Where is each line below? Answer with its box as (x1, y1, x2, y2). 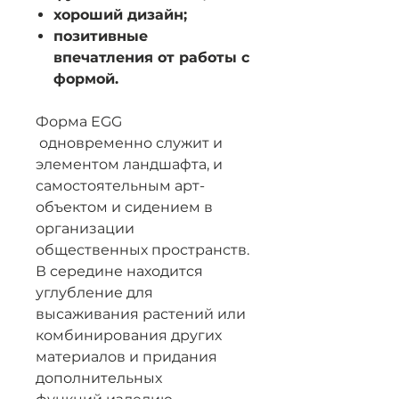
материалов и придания (36, 348, 217, 365)
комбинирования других (36, 327, 222, 344)
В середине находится (36, 263, 203, 280)
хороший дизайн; (53, 6, 187, 23)
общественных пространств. (36, 241, 249, 258)
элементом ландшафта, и (36, 156, 223, 173)
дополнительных (36, 370, 162, 387)
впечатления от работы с (53, 49, 249, 66)
